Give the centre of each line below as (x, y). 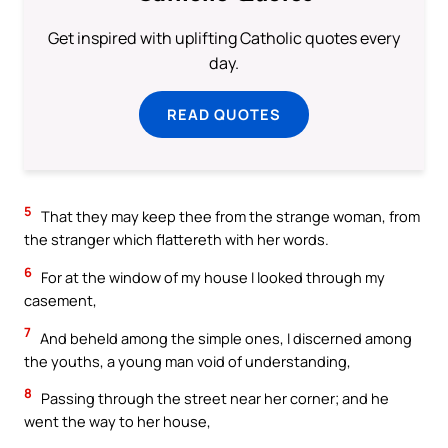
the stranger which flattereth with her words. (176, 239)
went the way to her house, (117, 421)
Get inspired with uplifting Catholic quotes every (224, 38)
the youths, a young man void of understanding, (187, 360)
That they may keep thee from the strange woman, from (229, 216)
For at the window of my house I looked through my (211, 277)
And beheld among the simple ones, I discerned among (224, 337)
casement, (60, 300)
